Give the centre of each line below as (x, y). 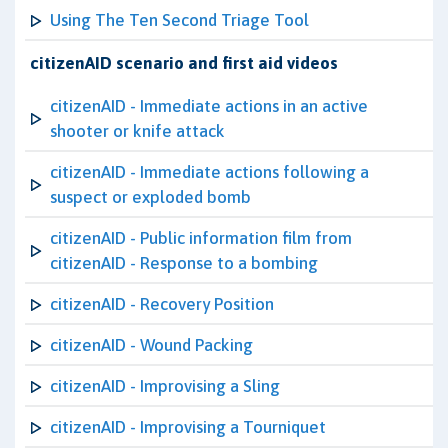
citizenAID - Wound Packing (151, 345)
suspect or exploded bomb (150, 197)
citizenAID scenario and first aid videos (184, 63)
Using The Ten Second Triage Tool (179, 20)
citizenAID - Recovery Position (162, 304)
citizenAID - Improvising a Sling (165, 386)
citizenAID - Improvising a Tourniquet (188, 427)
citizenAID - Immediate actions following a (209, 172)
